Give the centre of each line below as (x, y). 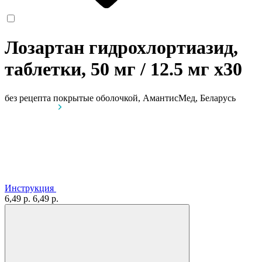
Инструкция (29, 188)
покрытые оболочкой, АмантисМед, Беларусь (144, 98)
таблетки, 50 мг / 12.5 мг (109, 69)
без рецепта (28, 98)
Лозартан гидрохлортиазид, (121, 48)
